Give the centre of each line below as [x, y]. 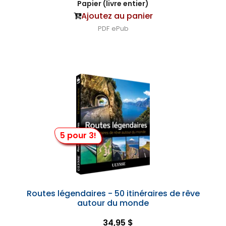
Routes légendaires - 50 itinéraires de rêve [113, 193]
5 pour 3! [78, 135]
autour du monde [113, 203]
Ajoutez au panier [117, 16]
